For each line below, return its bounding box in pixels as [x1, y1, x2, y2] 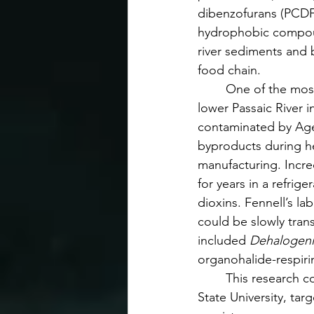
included [198, 233, 250, 248]
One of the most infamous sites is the [198, 81, 226, 97]
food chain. [198, 62, 261, 78]
